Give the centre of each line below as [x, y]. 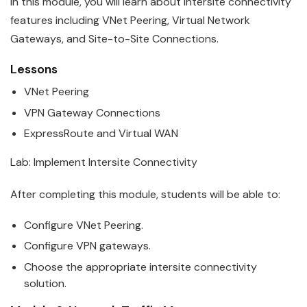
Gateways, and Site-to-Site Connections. [114, 39]
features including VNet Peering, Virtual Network [130, 21]
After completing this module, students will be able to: [145, 194]
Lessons [34, 70]
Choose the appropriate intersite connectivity [140, 267]
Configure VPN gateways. [87, 246]
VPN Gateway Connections [92, 112]
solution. [45, 283]
